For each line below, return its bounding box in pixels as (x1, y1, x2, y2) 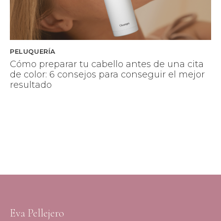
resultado (10, 79, 52, 91)
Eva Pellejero (10, 206, 64, 220)
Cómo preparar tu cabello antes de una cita (10, 59, 204, 70)
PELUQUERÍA (10, 47, 56, 55)
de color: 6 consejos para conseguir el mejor (10, 69, 205, 80)
